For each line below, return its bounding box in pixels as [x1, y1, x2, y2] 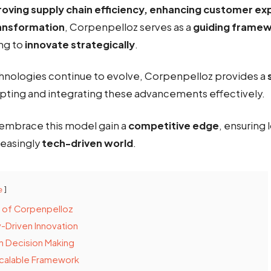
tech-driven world [42, 136, 133, 149]
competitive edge [128, 119, 219, 132]
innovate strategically [25, 38, 135, 51]
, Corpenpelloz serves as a [65, 21, 193, 34]
